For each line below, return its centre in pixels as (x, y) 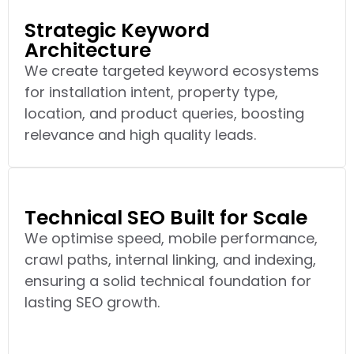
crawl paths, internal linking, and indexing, (170, 259)
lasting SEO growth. (92, 302)
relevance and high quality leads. (140, 134)
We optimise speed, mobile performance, (171, 238)
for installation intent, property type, (151, 92)
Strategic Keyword (117, 30)
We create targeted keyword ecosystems (172, 70)
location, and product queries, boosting (164, 113)
